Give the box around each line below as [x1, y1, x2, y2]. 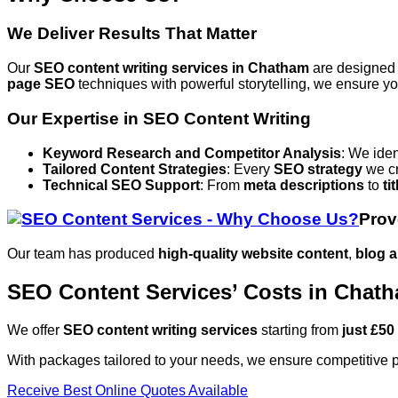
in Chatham [232, 60, 313, 76]
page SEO [7, 76, 75, 92]
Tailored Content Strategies [43, 161, 227, 177]
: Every [227, 161, 274, 177]
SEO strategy [274, 161, 362, 177]
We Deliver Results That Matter [7, 24, 257, 44]
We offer [7, 322, 63, 338]
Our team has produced [7, 246, 158, 261]
